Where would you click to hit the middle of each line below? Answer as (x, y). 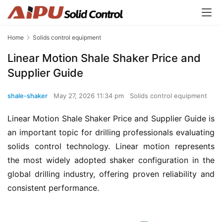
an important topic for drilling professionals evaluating (111, 133)
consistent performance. (53, 188)
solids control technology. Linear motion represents (111, 146)
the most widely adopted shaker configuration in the (111, 160)
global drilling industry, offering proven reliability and (111, 174)
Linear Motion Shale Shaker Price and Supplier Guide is (111, 119)
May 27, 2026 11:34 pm (90, 96)
